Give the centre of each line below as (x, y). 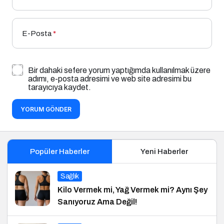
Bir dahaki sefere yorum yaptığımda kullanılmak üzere (119, 70)
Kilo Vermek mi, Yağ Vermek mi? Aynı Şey (132, 189)
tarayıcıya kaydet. (59, 87)
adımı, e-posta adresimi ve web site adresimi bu (110, 78)
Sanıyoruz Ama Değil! (97, 201)
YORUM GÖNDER (46, 109)
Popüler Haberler (59, 151)
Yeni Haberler (164, 151)
